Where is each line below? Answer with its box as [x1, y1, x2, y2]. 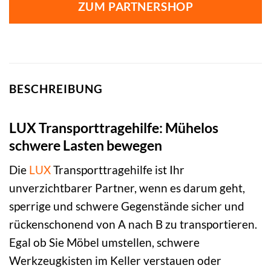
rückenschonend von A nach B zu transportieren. [9, 217, 257, 232]
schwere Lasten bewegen [9, 136, 162, 154]
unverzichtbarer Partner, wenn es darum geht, [9, 181, 245, 195]
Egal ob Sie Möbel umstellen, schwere [9, 235, 200, 250]
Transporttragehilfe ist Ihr [51, 163, 184, 177]
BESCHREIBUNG [9, 82, 103, 96]
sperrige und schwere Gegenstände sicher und [9, 199, 244, 214]
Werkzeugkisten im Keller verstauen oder [9, 253, 221, 268]
